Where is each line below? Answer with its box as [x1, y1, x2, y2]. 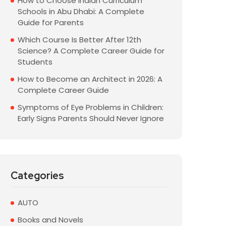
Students [18, 56, 52, 67]
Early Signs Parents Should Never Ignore [18, 113, 164, 124]
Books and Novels [18, 214, 83, 225]
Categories [11, 169, 64, 182]
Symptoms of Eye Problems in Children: [18, 102, 163, 112]
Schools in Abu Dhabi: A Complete [18, 6, 144, 17]
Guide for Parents [18, 17, 84, 28]
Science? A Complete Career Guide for [18, 45, 164, 56]
